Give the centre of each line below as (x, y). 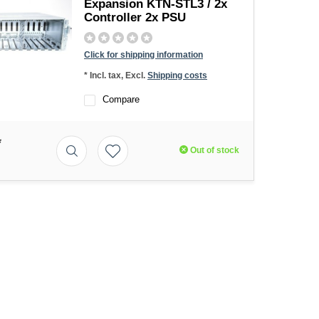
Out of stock (213, 150)
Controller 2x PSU (135, 17)
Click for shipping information (143, 55)
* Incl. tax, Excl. (116, 75)
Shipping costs (177, 75)
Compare (121, 99)
